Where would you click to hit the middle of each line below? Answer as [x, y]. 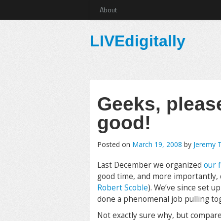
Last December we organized [149, 165]
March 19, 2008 [157, 144]
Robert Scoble [123, 188]
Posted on [115, 144]
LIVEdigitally [138, 41]
